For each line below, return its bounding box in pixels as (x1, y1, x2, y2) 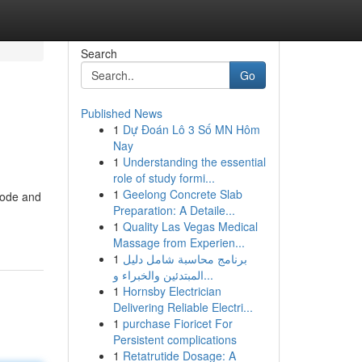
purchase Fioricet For (122, 315, 233, 331)
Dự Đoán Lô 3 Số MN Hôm (122, 121, 260, 137)
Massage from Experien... (112, 234, 245, 250)
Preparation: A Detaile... (112, 202, 235, 218)
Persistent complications (112, 331, 237, 347)
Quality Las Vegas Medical (122, 218, 258, 234)
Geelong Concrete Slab (122, 186, 242, 202)
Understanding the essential (122, 154, 266, 170)
